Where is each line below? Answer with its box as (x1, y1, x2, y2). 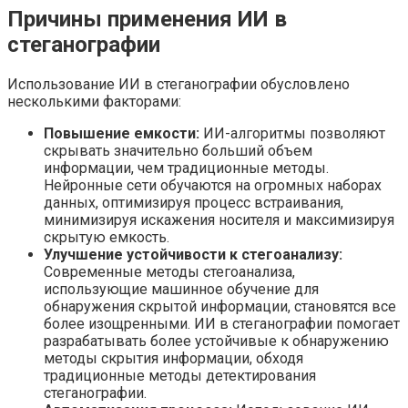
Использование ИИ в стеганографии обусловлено (7, 75, 350, 93)
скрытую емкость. (44, 228, 169, 246)
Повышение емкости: (44, 124, 199, 142)
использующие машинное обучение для (44, 280, 319, 298)
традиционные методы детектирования (44, 366, 316, 384)
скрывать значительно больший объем (44, 141, 312, 159)
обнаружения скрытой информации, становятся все (44, 297, 396, 315)
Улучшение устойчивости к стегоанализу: (44, 245, 342, 263)
